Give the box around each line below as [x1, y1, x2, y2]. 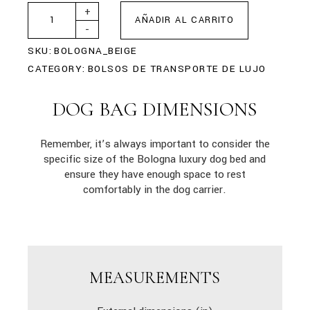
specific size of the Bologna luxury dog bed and [44, 152, 266, 167]
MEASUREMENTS [89, 268, 221, 289]
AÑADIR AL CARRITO [135, 14, 235, 27]
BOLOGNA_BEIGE [54, 44, 137, 58]
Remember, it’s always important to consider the [39, 136, 270, 152]
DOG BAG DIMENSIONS [53, 98, 257, 122]
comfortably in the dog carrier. [83, 182, 227, 198]
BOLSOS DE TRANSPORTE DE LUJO [87, 62, 266, 76]
